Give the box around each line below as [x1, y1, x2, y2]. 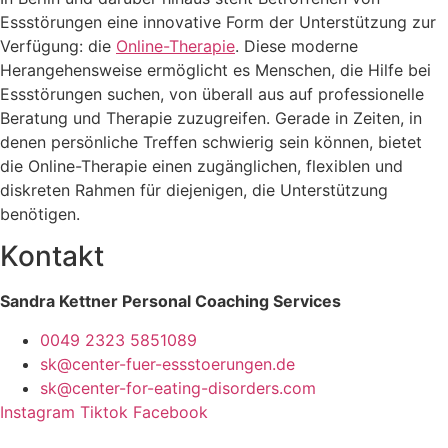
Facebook [133, 401, 208, 422]
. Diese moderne [235, 36, 358, 57]
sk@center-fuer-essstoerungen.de [40, 353, 295, 374]
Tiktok [80, 401, 128, 422]
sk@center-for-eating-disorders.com [40, 377, 316, 398]
